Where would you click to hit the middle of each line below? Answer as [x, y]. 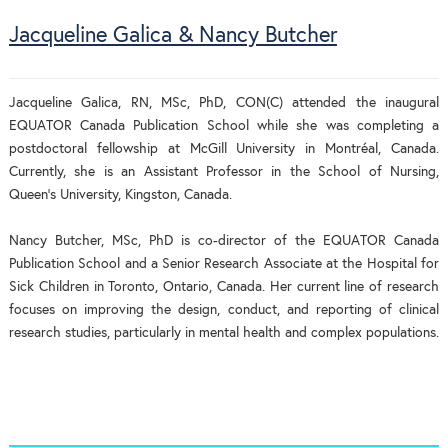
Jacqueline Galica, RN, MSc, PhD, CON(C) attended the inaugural [224, 102]
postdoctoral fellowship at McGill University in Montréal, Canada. [224, 148]
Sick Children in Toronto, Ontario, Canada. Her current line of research [224, 286]
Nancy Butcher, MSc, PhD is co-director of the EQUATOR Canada [224, 240]
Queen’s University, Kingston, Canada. [120, 194]
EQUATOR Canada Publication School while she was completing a [224, 125]
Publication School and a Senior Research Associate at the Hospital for [224, 263]
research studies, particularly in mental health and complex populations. [223, 332]
